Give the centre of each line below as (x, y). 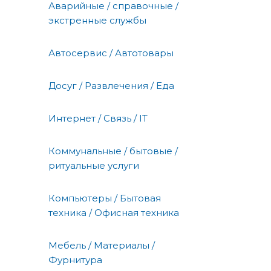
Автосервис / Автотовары (111, 53)
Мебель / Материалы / (102, 246)
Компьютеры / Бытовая (105, 198)
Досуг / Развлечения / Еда (111, 86)
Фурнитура (75, 260)
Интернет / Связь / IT (98, 119)
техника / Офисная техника (114, 213)
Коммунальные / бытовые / (113, 151)
